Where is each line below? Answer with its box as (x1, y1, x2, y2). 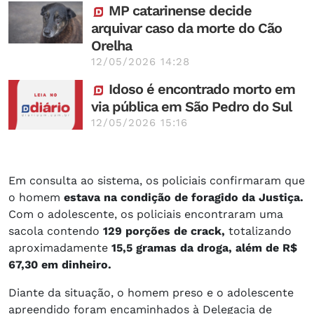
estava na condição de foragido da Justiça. (64, 190, 303, 204)
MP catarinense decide (105, 1, 252, 19)
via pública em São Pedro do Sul (91, 97, 292, 115)
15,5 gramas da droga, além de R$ (111, 240, 297, 254)
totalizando (225, 224, 292, 238)
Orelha (91, 36, 132, 54)
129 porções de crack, (103, 224, 225, 238)
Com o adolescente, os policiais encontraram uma (8, 207, 283, 221)
